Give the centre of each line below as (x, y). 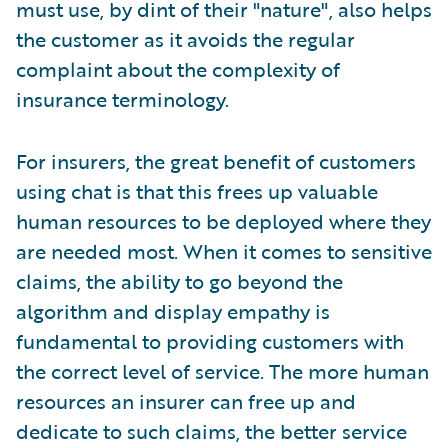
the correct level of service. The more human (222, 370)
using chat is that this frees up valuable (197, 190)
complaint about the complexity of (178, 68)
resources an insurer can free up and (186, 400)
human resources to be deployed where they (223, 220)
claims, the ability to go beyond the (179, 280)
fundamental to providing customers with (210, 340)
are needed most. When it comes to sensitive (224, 250)
